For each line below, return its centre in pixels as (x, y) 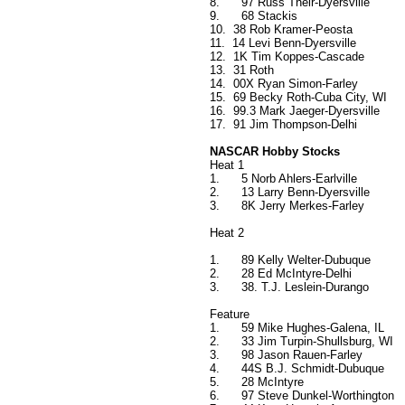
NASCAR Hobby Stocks (275, 152)
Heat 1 (229, 165)
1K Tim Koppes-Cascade (299, 57)
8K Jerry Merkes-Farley (303, 206)
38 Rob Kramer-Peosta (293, 30)
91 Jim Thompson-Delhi (295, 125)
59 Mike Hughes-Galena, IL (313, 328)
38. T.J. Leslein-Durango (305, 287)
